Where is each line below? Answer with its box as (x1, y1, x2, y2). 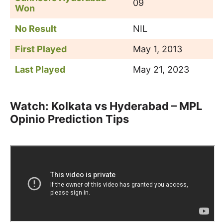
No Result (15, 23, 57, 34)
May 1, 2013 (133, 44, 182, 54)
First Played (15, 44, 69, 54)
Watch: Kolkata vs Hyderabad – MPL (10, 100, 202, 112)
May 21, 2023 (133, 64, 189, 75)
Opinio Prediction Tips (10, 112, 129, 125)
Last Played (15, 64, 65, 75)
